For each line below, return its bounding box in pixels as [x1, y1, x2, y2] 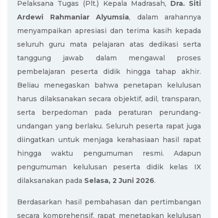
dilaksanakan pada [17, 176, 84, 185]
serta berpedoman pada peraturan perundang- [17, 108, 201, 117]
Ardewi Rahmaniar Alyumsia [17, 13, 129, 22]
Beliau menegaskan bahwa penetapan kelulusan [17, 81, 201, 90]
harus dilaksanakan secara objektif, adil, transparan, [17, 94, 201, 104]
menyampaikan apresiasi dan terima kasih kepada [17, 26, 201, 36]
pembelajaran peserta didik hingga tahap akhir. [17, 67, 201, 76]
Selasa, [84, 176, 110, 185]
